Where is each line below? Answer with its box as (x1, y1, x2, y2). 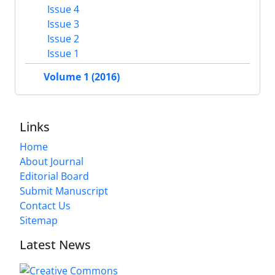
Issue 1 (45, 47, 79, 61)
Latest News (20, 236, 91, 254)
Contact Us (20, 199, 71, 213)
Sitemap (20, 214, 58, 228)
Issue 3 (45, 17, 79, 31)
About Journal (20, 155, 83, 169)
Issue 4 (45, 2, 79, 17)
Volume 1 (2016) (44, 70, 120, 84)
